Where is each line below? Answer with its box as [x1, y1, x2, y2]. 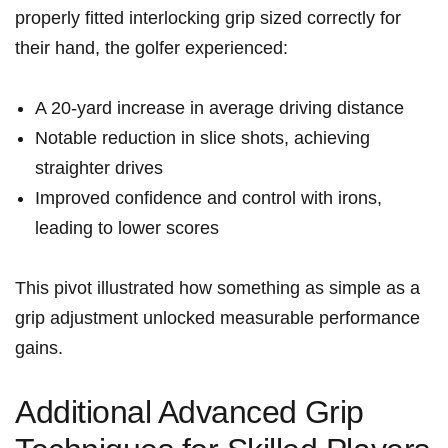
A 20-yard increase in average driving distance [35, 97, 404, 118]
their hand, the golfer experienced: [15, 37, 288, 58]
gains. [15, 337, 63, 358]
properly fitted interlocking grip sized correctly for [15, 7, 401, 28]
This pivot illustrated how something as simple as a [15, 277, 420, 298]
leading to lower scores [35, 217, 219, 238]
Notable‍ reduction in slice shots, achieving [35, 127, 370, 148]
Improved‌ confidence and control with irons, [35, 187, 382, 208]
